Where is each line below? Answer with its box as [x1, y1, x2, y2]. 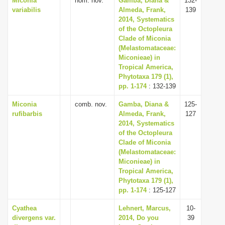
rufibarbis [12, 110, 42, 118]
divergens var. [12, 214, 56, 221]
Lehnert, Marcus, [119, 204, 171, 212]
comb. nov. [75, 100, 109, 108]
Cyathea [12, 204, 37, 212]
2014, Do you [119, 214, 159, 221]
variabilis [12, 6, 41, 14]
